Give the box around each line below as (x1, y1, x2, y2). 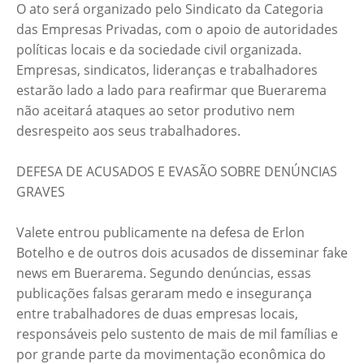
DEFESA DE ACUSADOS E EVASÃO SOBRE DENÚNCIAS (16, 162, 337, 181)
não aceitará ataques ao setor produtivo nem (16, 102, 295, 120)
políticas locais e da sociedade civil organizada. (16, 41, 301, 59)
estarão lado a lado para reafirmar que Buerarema (16, 81, 327, 100)
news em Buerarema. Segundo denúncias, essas (16, 264, 311, 283)
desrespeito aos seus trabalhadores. (16, 122, 240, 141)
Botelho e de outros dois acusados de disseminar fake (16, 244, 348, 262)
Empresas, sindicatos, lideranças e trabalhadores (16, 61, 318, 80)
